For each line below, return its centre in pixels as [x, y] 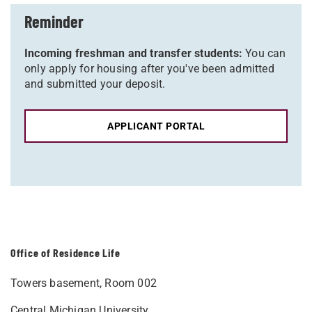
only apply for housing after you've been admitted [149, 69]
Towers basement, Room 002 [84, 283]
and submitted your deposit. [95, 84]
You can [264, 53]
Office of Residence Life [65, 252]
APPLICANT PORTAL [156, 126]
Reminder [54, 21]
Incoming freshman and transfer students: [133, 53]
